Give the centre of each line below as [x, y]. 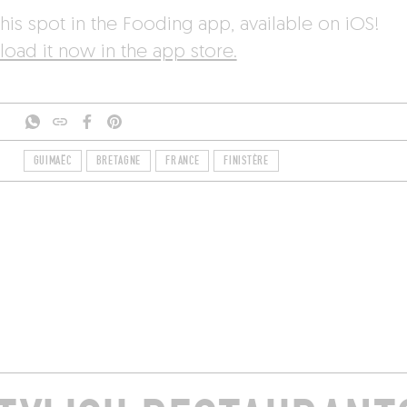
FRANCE [183, 161]
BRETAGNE [119, 161]
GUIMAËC [52, 161]
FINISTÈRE [246, 161]
